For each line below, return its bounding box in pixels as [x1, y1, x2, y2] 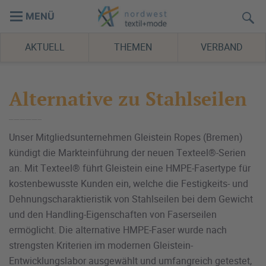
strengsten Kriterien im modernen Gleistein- [9, 239, 193, 252]
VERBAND [200, 40, 243, 54]
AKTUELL [24, 40, 65, 54]
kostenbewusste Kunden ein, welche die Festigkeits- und [9, 177, 248, 191]
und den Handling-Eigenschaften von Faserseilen [9, 208, 217, 221]
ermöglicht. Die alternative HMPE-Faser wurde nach [9, 223, 227, 237]
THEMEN [114, 40, 153, 54]
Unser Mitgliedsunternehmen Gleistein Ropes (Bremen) [9, 131, 243, 144]
